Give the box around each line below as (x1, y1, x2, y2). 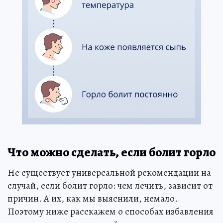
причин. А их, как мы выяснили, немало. (7, 192, 178, 206)
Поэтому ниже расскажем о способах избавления (7, 205, 214, 219)
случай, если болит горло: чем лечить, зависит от (7, 179, 213, 193)
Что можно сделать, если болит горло (7, 143, 216, 161)
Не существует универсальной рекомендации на (7, 166, 211, 180)
